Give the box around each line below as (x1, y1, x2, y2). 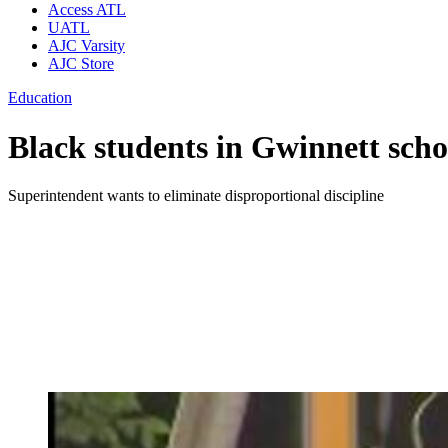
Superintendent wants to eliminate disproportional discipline (8, 187, 384, 205)
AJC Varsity (48, 37, 125, 55)
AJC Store (48, 55, 114, 73)
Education (8, 89, 72, 107)
